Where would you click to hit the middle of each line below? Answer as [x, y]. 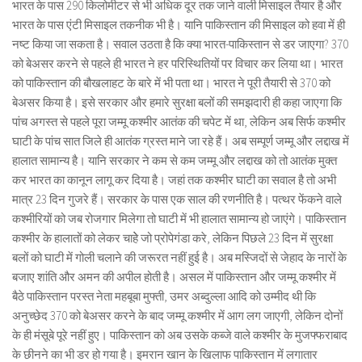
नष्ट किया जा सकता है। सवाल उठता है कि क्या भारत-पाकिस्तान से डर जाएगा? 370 [180, 44]
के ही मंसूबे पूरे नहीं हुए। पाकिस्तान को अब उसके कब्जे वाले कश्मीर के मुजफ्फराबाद [180, 335]
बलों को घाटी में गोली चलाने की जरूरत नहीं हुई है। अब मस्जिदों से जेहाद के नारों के [179, 257]
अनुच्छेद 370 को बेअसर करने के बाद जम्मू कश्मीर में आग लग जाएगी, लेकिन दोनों [177, 316]
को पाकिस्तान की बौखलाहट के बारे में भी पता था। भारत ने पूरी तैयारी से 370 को [171, 83]
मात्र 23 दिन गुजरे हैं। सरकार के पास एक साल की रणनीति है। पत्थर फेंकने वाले [177, 199]
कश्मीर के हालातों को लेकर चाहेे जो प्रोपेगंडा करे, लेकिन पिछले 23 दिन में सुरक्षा [173, 238]
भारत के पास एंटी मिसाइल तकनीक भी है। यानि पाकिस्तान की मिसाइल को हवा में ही [179, 25]
